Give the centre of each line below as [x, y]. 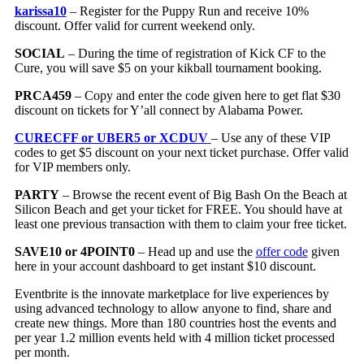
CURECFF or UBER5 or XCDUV [111, 138]
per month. [42, 353]
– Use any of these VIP [270, 138]
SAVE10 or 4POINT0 [74, 252]
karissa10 [40, 11]
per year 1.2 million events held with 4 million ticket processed [174, 338]
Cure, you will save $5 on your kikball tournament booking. [168, 68]
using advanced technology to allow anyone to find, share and [173, 309]
